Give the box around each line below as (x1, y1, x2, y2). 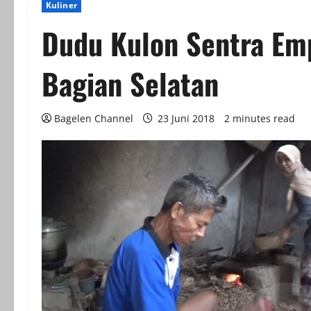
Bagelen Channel (54, 112, 133, 126)
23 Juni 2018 (155, 112, 217, 126)
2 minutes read (224, 112, 295, 126)
